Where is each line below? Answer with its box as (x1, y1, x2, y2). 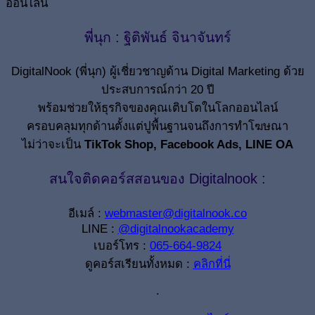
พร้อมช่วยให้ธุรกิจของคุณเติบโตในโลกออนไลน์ (37, 101, 278, 115)
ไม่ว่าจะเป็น (22, 138, 84, 152)
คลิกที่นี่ (193, 257, 231, 271)
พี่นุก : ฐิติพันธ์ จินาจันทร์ (84, 29, 231, 45)
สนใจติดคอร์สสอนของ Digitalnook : (49, 170, 266, 186)
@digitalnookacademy (117, 221, 234, 236)
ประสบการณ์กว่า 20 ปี (101, 83, 214, 97)
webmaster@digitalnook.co (105, 206, 247, 220)
